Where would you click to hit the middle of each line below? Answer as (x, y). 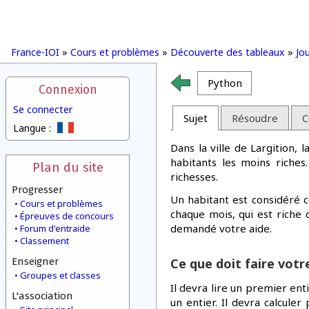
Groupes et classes (60, 275)
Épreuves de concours (67, 216)
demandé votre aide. (221, 228)
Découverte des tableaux (228, 52)
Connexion (68, 90)
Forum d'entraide (55, 228)
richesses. (194, 177)
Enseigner (35, 261)
